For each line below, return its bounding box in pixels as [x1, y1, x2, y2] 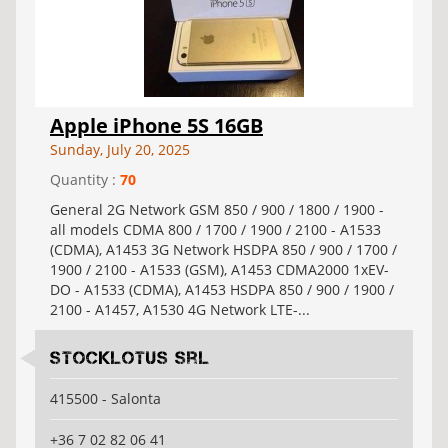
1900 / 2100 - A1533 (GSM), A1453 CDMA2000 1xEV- [50, 260, 389, 279]
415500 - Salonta [50, 389, 161, 408]
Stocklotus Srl [50, 348, 210, 368]
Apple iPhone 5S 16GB [50, 112, 263, 139]
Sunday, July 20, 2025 [50, 140, 190, 159]
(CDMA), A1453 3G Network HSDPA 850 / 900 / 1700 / [50, 240, 397, 259]
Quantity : [50, 170, 120, 189]
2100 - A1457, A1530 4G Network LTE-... [50, 300, 310, 319]
